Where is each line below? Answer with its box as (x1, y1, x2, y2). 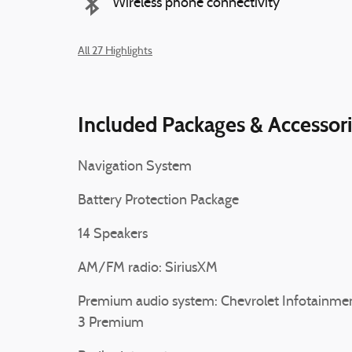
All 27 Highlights (78, 46, 152, 57)
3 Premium (78, 316, 144, 331)
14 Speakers (78, 227, 148, 242)
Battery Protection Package (78, 193, 239, 208)
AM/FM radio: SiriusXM (78, 261, 218, 276)
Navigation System (78, 159, 192, 174)
